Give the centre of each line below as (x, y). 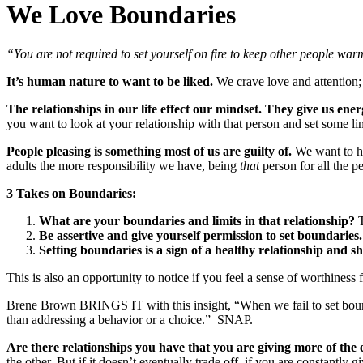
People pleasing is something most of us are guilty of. (151, 152)
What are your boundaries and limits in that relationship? (197, 221)
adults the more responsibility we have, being (123, 166)
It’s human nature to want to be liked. (111, 82)
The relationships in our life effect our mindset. (134, 109)
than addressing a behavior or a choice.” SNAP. (130, 320)
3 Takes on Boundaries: (71, 194)
